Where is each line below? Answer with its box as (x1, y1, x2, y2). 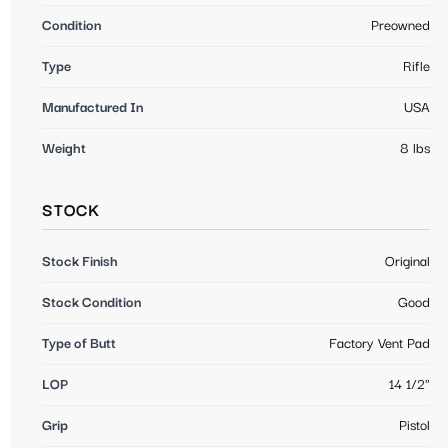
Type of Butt (42, 335, 116, 352)
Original (385, 253, 430, 270)
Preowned (371, 17, 430, 34)
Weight (42, 140, 86, 157)
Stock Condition (42, 294, 141, 311)
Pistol (399, 417, 430, 434)
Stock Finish (42, 253, 118, 270)
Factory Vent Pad (329, 335, 430, 352)
